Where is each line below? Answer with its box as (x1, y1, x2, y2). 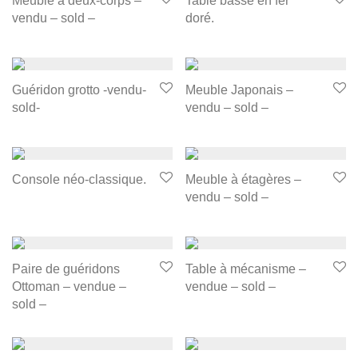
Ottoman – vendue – (12, 280, 126, 294)
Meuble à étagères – (185, 173, 301, 187)
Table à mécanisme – (185, 262, 306, 276)
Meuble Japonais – (185, 83, 293, 97)
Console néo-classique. (12, 173, 146, 187)
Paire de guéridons (12, 262, 120, 276)
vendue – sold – (185, 280, 276, 294)
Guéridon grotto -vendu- (12, 83, 146, 97)
